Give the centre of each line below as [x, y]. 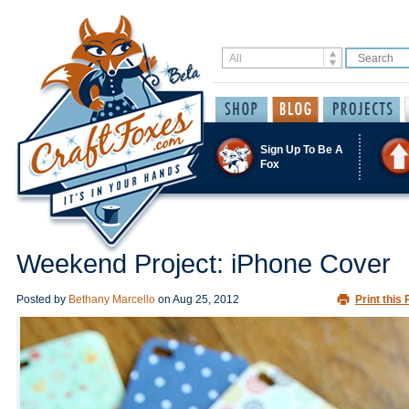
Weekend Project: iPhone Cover [204, 264]
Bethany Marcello [112, 299]
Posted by [42, 299]
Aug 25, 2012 [206, 299]
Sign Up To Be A [302, 149]
